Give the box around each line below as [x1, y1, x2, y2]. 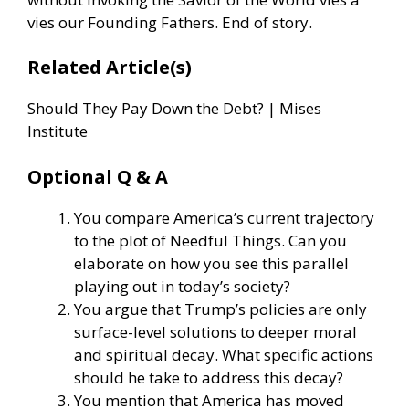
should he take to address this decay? [74, 366, 343, 388]
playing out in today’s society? [74, 275, 290, 297]
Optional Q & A [27, 163, 168, 189]
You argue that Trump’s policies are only [74, 298, 367, 320]
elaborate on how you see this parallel [74, 252, 349, 274]
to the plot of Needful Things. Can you [74, 229, 347, 251]
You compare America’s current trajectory [74, 206, 374, 228]
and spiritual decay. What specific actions [74, 343, 373, 365]
